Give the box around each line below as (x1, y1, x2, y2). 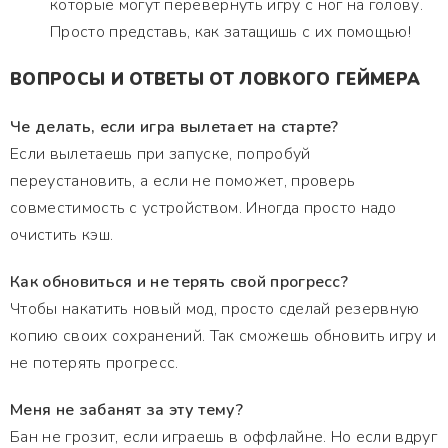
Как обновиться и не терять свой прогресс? (10, 271, 349, 293)
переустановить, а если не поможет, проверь (10, 170, 356, 192)
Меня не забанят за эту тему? (10, 399, 243, 421)
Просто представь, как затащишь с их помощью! (50, 21, 412, 43)
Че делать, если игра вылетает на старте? (10, 116, 339, 138)
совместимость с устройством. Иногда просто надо (10, 197, 397, 219)
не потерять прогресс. (10, 352, 179, 374)
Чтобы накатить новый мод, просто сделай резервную (10, 298, 420, 320)
